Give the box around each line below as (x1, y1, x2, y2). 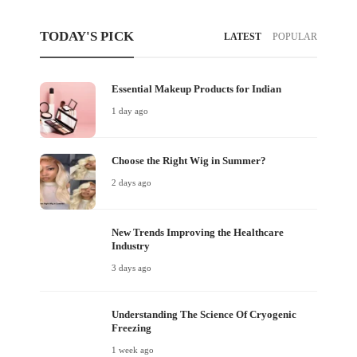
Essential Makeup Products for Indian (112, 82, 281, 95)
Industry (112, 239, 150, 252)
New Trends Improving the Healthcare (112, 226, 284, 238)
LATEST (224, 30, 261, 42)
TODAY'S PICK (40, 28, 134, 44)
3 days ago (112, 262, 151, 273)
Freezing (112, 321, 151, 334)
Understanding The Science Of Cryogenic (112, 308, 296, 320)
